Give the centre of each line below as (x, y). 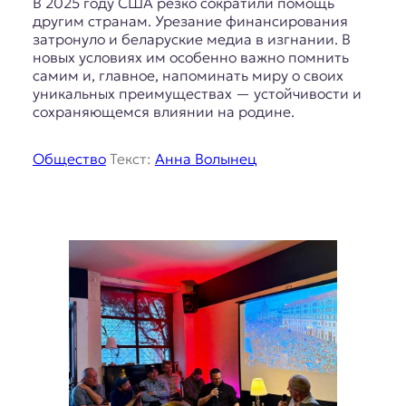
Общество (69, 159)
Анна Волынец (205, 159)
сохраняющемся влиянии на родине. (163, 112)
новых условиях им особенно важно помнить (190, 58)
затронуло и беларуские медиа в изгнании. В (191, 39)
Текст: (130, 159)
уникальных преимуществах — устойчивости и (197, 94)
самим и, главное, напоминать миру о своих (188, 76)
